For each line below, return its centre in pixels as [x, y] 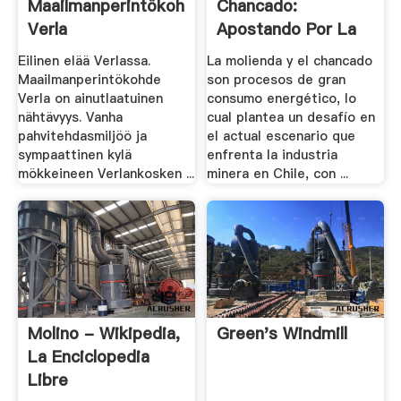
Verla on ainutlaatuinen [90, 98]
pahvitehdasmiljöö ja [82, 136]
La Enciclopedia [88, 357]
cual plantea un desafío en [291, 117]
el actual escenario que [282, 136]
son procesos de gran [277, 79]
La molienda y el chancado [290, 60]
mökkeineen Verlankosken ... [106, 173]
